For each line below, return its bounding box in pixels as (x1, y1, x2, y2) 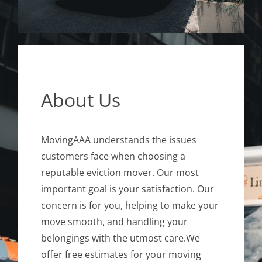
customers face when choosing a (40, 150, 185, 163)
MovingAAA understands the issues (40, 133, 196, 147)
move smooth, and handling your (40, 215, 188, 229)
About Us (40, 87, 120, 112)
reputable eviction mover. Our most (40, 166, 199, 180)
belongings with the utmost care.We (40, 232, 200, 245)
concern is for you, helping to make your (40, 199, 219, 212)
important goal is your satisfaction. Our (40, 182, 214, 196)
